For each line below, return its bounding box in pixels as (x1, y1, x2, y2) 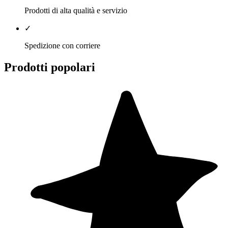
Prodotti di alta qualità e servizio (24, 6, 127, 15)
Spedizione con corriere (24, 41, 100, 50)
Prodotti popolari (4, 60, 95, 74)
